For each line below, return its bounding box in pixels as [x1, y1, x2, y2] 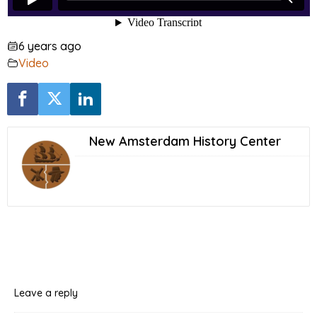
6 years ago [18, 38, 81, 53]
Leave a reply [14, 286, 78, 299]
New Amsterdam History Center [89, 132, 281, 149]
